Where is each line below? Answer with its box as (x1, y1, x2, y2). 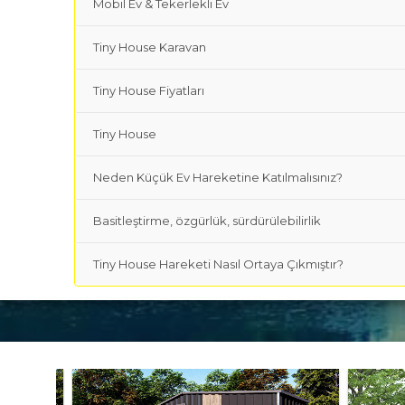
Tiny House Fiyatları (93, 83, 205, 98)
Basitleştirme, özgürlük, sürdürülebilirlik (93, 213, 322, 228)
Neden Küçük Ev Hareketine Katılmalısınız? (93, 170, 344, 184)
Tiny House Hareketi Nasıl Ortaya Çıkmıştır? (93, 257, 344, 271)
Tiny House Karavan (93, 40, 207, 54)
